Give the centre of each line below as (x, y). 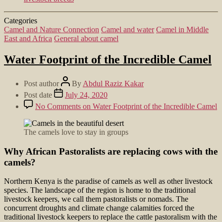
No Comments (58, 106)
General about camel (86, 38)
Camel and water (128, 29)
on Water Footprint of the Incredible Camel (149, 106)
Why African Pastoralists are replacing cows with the (111, 151)
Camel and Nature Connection (52, 29)
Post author (42, 83)
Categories (21, 20)
